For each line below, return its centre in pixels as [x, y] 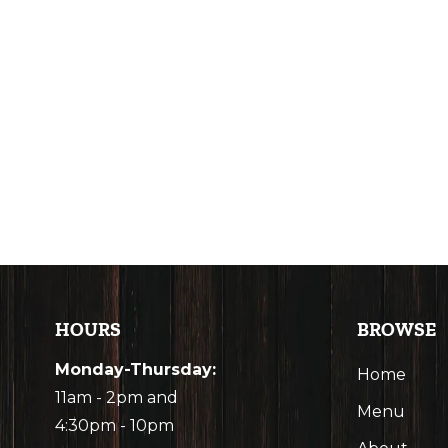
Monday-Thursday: [135, 369]
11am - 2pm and [116, 397]
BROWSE [396, 329]
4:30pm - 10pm [114, 425]
